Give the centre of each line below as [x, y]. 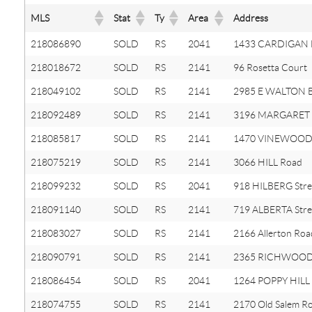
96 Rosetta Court [270, 68]
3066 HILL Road [268, 163]
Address [251, 18]
